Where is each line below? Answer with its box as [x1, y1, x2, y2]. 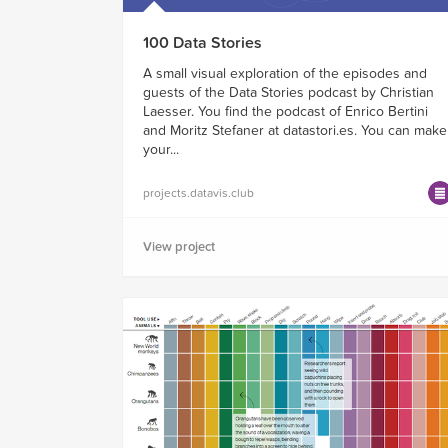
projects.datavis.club [143, 186, 254, 201]
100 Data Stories [143, 33, 262, 54]
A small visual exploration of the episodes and [143, 65, 427, 83]
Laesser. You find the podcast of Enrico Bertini [143, 103, 428, 121]
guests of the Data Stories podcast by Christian [143, 84, 434, 102]
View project [143, 239, 215, 256]
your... [143, 141, 179, 159]
